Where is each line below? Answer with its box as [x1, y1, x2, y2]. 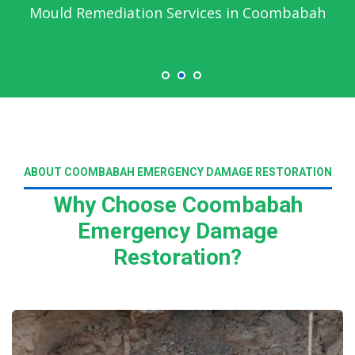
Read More [55, 292, 121, 309]
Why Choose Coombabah [52, 192, 303, 218]
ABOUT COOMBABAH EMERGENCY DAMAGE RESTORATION [23, 166, 332, 178]
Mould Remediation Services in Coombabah [29, 2, 326, 22]
